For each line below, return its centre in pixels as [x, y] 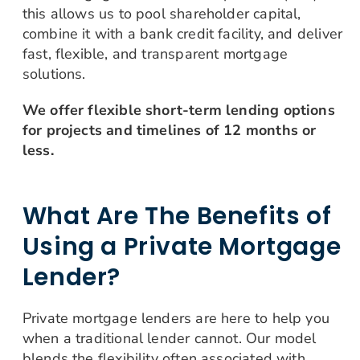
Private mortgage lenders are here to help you [176, 318]
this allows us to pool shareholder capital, [162, 13]
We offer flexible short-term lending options [178, 110]
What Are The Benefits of [177, 215]
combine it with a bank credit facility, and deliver [182, 33]
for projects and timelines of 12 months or [169, 130]
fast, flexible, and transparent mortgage [155, 53]
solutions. [56, 74]
